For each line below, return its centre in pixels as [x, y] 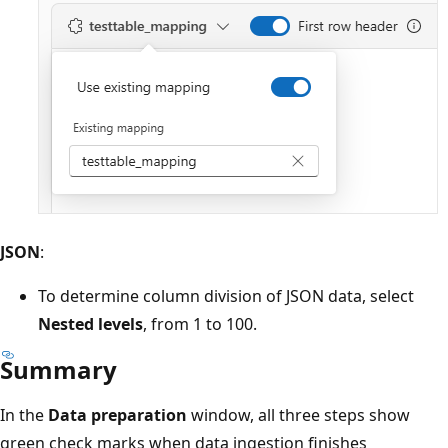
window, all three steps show [298, 414]
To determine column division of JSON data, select [226, 295]
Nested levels [90, 323]
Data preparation [117, 414]
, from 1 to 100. [200, 323]
